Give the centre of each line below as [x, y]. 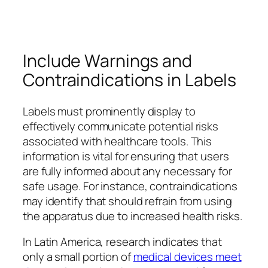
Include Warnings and [107, 61]
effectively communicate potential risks [121, 126]
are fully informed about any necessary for [127, 171]
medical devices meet [187, 257]
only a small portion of [78, 257]
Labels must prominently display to [109, 111]
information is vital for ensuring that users [126, 156]
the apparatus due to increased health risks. [133, 216]
